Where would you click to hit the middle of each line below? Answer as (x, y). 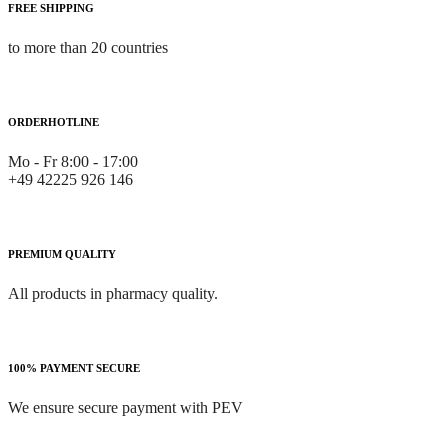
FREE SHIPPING (51, 8)
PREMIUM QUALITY (62, 254)
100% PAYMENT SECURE (74, 368)
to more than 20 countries (88, 48)
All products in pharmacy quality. (113, 294)
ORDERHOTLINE (53, 122)
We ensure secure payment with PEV (125, 408)
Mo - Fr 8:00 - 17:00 (73, 162)
